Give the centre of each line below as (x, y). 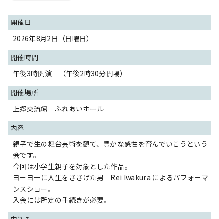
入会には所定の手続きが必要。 (62, 200)
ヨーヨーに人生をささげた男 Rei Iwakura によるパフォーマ (110, 177)
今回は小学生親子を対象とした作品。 (72, 166)
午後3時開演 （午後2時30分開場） (70, 73)
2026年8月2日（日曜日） (53, 38)
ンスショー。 (34, 189)
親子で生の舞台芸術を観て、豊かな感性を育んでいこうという (110, 144)
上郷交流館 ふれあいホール (58, 109)
